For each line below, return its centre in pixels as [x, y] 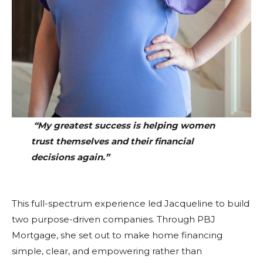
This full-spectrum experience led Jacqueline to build [131, 203]
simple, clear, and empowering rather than [107, 251]
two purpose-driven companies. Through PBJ [114, 219]
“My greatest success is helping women [123, 125]
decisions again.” [70, 157]
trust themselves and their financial [112, 141]
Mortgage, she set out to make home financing [117, 235]
